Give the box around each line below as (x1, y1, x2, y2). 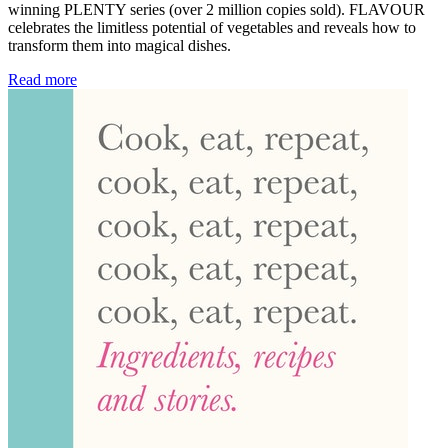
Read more (8, 71, 77, 89)
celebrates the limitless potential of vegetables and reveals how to (8, 19, 416, 37)
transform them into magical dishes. (8, 37, 231, 55)
